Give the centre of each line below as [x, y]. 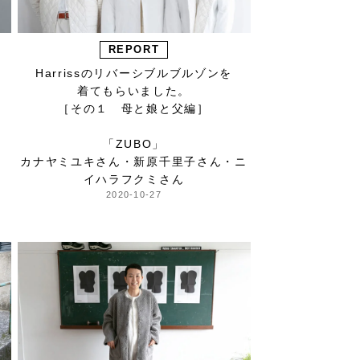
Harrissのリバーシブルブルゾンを [134, 74]
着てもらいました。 [134, 91]
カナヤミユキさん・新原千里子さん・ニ [134, 162]
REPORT [134, 50]
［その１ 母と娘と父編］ [134, 109]
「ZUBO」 [134, 144]
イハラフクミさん [134, 180]
